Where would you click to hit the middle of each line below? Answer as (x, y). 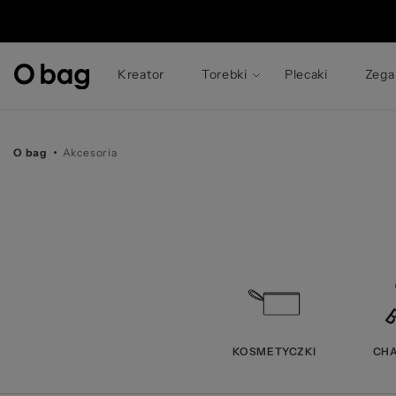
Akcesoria (90, 152)
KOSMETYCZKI (274, 351)
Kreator (141, 74)
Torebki (224, 74)
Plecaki (306, 74)
